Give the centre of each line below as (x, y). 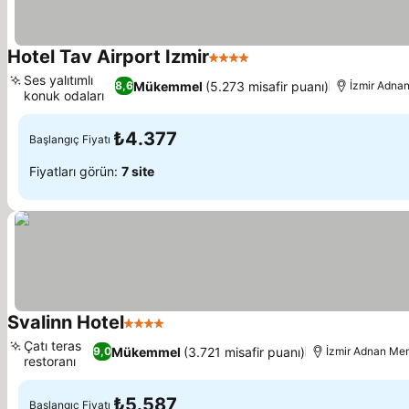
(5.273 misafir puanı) (267, 86)
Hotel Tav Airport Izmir (108, 57)
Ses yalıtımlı (58, 80)
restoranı (50, 361)
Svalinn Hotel (66, 322)
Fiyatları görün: (75, 171)
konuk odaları (64, 95)
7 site (138, 171)
